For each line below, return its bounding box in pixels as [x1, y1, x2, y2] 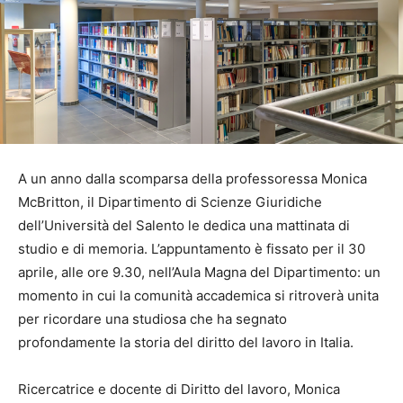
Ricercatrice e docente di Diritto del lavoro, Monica [18, 380, 340, 398]
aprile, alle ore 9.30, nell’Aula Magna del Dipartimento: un [18, 263, 381, 281]
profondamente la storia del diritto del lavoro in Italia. [18, 333, 354, 351]
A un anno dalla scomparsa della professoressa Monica [18, 169, 367, 187]
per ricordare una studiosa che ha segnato [18, 309, 287, 327]
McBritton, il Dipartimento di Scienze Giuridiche [18, 193, 322, 210]
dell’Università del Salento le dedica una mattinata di [18, 216, 350, 234]
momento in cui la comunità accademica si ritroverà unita [18, 286, 379, 304]
